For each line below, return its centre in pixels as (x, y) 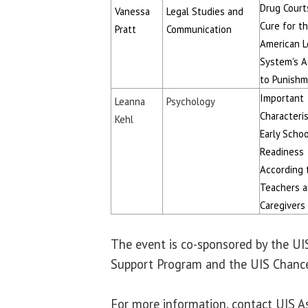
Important (282, 98)
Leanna (130, 101)
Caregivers (283, 205)
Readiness (282, 151)
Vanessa (133, 11)
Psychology (191, 101)
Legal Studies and (205, 11)
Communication (199, 29)
